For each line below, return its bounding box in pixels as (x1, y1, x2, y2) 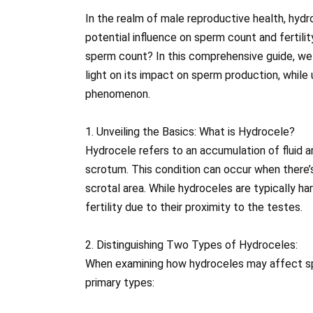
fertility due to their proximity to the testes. (85, 200, 303, 214)
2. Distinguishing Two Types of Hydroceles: (85, 238, 298, 252)
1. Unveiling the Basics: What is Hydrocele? (85, 124, 295, 138)
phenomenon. (85, 87, 150, 101)
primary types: (85, 276, 154, 290)
